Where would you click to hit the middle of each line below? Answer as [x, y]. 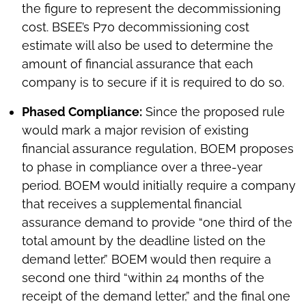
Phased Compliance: [82, 112]
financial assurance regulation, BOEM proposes [158, 149]
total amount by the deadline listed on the [144, 241]
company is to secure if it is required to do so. [153, 83]
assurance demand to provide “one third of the [157, 223]
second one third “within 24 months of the [143, 278]
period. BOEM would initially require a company [159, 186]
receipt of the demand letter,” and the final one [156, 296]
